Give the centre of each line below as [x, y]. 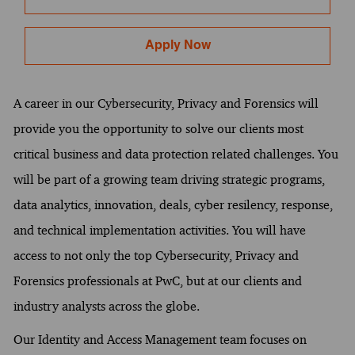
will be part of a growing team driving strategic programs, [169, 179]
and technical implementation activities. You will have [159, 230]
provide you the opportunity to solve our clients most [158, 128]
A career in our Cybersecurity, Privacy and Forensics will [166, 103]
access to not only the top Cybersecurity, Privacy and [156, 255]
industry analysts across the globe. [106, 306]
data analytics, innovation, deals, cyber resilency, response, [173, 204]
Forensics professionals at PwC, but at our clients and [157, 281]
